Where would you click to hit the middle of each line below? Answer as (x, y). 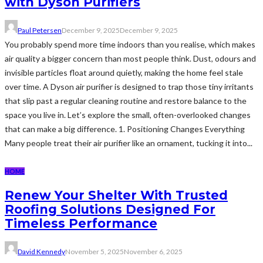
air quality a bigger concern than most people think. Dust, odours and (130, 58)
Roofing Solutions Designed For (110, 210)
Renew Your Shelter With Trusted (116, 195)
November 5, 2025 (95, 251)
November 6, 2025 (153, 251)
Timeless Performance (81, 224)
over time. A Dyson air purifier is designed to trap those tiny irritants (129, 86)
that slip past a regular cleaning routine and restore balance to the (126, 100)
